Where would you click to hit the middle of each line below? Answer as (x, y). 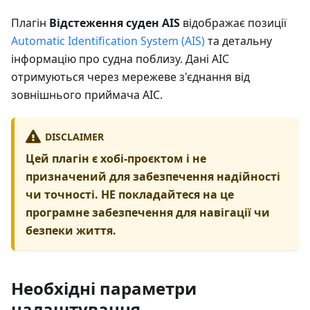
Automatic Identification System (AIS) (108, 40)
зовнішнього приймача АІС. (87, 94)
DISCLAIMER (74, 136)
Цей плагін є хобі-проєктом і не (116, 158)
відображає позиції (233, 22)
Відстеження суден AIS (115, 22)
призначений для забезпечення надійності (153, 176)
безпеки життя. (71, 230)
